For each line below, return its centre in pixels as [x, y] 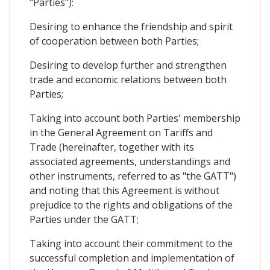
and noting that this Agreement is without [124, 191]
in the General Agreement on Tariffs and [121, 133]
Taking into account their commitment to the [131, 244]
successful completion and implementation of [132, 258]
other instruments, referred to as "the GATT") [133, 176]
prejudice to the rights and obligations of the [131, 205]
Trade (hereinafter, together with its [112, 147]
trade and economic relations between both [128, 80]
